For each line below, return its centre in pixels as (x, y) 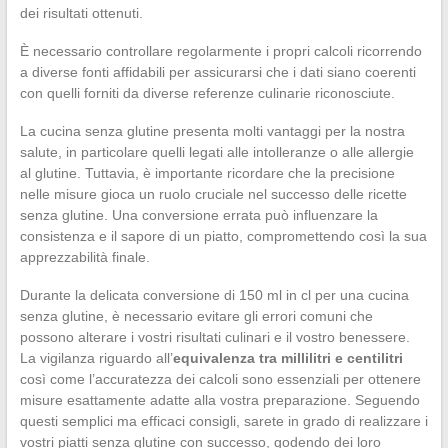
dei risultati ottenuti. (81, 13)
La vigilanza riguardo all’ (96, 358)
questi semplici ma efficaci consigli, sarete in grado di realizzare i (223, 421)
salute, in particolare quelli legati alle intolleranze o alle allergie (216, 152)
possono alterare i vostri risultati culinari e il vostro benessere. (214, 337)
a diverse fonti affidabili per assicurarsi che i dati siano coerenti (217, 72)
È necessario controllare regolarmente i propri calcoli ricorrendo (220, 51)
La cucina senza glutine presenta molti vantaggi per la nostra (212, 131)
